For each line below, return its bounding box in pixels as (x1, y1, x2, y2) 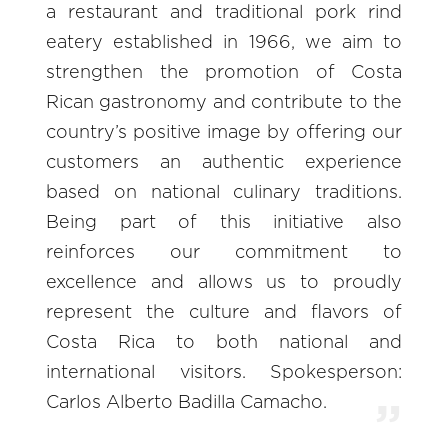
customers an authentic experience (46, 154, 402, 173)
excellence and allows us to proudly (46, 274, 402, 293)
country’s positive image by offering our (46, 124, 402, 143)
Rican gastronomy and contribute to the (46, 94, 402, 113)
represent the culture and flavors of (46, 304, 402, 323)
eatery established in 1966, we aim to (46, 34, 402, 53)
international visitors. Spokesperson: (46, 364, 402, 383)
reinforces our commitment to (46, 244, 402, 263)
